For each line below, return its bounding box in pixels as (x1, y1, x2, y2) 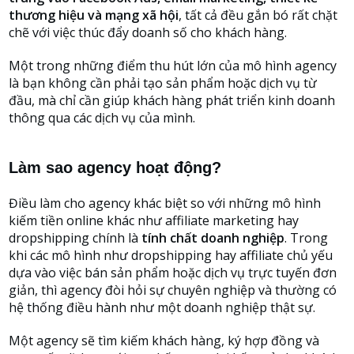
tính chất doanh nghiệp (141, 229, 284, 247)
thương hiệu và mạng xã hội (9, 6, 179, 24)
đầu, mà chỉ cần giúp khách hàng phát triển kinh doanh (9, 92, 335, 109)
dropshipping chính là (9, 229, 141, 247)
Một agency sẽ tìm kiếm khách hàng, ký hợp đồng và (9, 332, 319, 349)
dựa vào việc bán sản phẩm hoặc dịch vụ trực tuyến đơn (9, 264, 337, 281)
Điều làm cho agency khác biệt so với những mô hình (9, 194, 321, 212)
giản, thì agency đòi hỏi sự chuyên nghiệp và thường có (9, 281, 337, 299)
